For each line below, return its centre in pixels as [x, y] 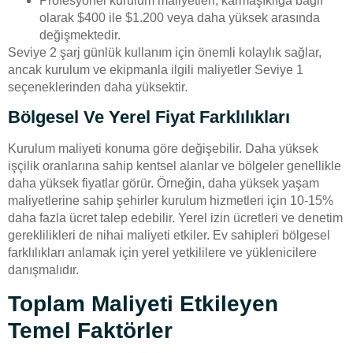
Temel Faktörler [90, 330]
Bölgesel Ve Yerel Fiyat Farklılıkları [149, 117]
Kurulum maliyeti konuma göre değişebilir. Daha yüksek [163, 149]
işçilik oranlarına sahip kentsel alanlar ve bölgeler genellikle [175, 166]
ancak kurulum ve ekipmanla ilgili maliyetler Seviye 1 [156, 70]
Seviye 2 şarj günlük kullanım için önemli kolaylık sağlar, [165, 53]
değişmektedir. [80, 35]
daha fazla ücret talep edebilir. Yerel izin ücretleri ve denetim [175, 218]
